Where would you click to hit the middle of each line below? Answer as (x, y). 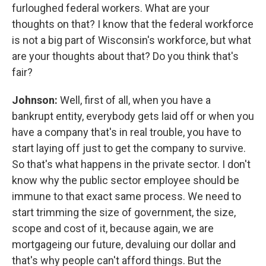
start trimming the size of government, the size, (124, 212)
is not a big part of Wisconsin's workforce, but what (132, 40)
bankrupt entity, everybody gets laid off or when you (133, 116)
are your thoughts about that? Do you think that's (125, 56)
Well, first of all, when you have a (135, 100)
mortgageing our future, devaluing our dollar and (124, 244)
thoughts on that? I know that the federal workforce (133, 24)
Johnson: (36, 100)
